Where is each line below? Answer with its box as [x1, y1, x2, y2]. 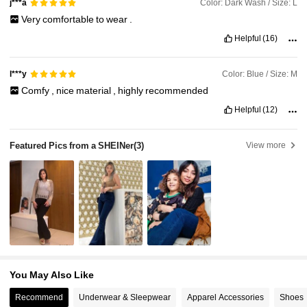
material [75, 84, 113, 96]
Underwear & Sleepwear [79, 292, 171, 302]
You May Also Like [10, 269, 95, 280]
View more [246, 140, 286, 150]
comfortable [42, 13, 96, 25]
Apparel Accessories [186, 292, 264, 302]
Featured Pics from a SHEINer [10, 140, 134, 151]
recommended [145, 84, 208, 96]
